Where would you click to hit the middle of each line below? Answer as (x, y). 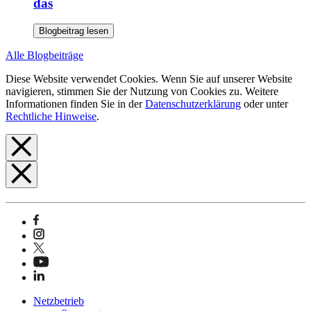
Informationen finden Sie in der (75, 104)
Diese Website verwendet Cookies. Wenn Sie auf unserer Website (149, 79)
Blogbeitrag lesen (74, 31)
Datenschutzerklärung (193, 104)
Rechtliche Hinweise (51, 117)
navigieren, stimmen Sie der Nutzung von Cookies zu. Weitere (142, 92)
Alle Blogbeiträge (44, 56)
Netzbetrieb (59, 301)
